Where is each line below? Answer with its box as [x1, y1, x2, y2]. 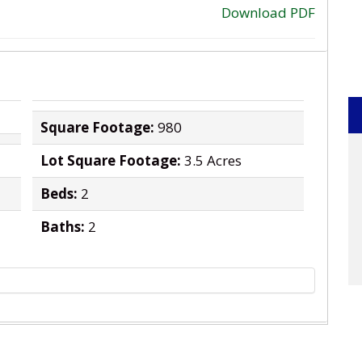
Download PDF [221, 3, 316, 22]
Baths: [40, 217, 85, 236]
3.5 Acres [184, 151, 242, 170]
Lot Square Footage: [40, 151, 181, 170]
